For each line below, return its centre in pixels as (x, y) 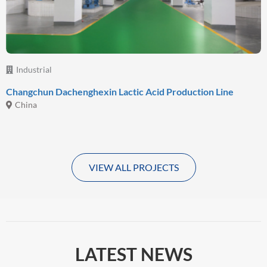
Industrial (34, 70)
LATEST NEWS (133, 254)
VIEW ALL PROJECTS (133, 167)
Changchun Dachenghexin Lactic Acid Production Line (120, 92)
